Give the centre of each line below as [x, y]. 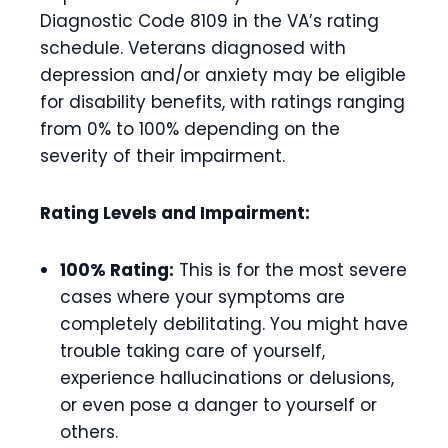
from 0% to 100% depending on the [190, 128]
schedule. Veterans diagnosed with [193, 47]
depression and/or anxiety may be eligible [223, 74]
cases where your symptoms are [202, 296]
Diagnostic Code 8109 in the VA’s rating [209, 20]
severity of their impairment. [162, 155]
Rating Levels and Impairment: [175, 212]
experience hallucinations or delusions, [227, 377]
